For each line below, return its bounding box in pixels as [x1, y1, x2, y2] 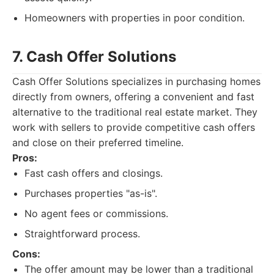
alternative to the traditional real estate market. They [12, 106, 257, 118]
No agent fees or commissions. [24, 207, 168, 220]
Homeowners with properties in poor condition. [24, 12, 245, 24]
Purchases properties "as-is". [24, 187, 157, 199]
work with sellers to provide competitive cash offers [12, 121, 255, 133]
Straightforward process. [24, 228, 140, 240]
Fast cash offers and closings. [24, 167, 163, 179]
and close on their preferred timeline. [12, 136, 183, 149]
